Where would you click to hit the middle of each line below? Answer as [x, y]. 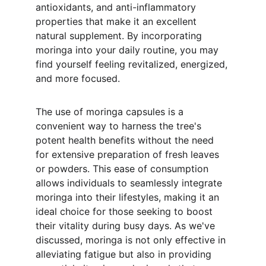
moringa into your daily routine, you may [129, 50]
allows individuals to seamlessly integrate [130, 183]
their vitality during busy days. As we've [127, 226]
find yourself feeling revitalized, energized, [133, 64]
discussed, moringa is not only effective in [132, 240]
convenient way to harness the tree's [120, 126]
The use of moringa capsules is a [111, 112]
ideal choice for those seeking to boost [126, 211]
